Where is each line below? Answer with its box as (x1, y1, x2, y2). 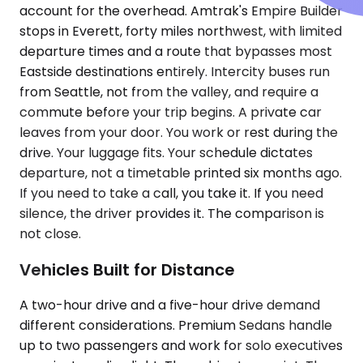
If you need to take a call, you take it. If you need (19, 184, 323, 203)
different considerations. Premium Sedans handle (19, 316, 332, 335)
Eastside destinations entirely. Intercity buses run (19, 62, 330, 82)
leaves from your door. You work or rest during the (19, 123, 338, 143)
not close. (19, 224, 81, 244)
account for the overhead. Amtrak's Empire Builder (19, 2, 343, 21)
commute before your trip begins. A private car (19, 103, 322, 122)
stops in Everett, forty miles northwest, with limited (19, 22, 342, 41)
